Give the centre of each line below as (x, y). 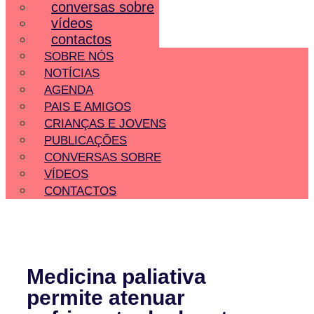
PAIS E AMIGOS (88, 107)
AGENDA (69, 90)
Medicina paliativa (117, 277)
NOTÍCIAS (72, 73)
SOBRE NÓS (79, 56)
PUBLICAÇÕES (86, 140)
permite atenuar (106, 298)
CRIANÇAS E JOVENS (105, 123)
